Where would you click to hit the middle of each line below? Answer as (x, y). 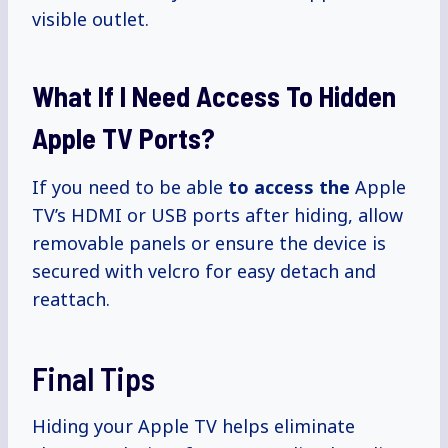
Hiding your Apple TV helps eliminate (193, 426)
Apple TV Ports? (123, 138)
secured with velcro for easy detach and (204, 271)
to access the (289, 187)
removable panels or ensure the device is (209, 243)
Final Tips (93, 378)
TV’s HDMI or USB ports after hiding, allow (217, 215)
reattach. (71, 299)
